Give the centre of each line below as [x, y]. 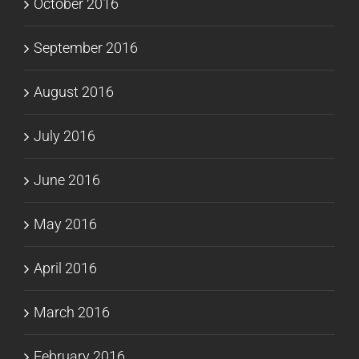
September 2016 [86, 47]
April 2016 [65, 268]
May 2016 [65, 224]
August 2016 [74, 91]
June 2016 [67, 179]
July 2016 [65, 135]
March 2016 [72, 312]
